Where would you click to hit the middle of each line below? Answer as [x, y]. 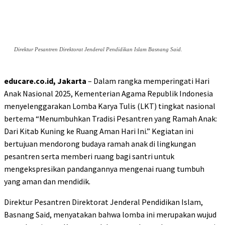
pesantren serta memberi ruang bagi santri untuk [89, 156]
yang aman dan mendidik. [47, 182]
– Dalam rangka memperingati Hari [148, 81]
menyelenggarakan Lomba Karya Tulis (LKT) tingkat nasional [110, 106]
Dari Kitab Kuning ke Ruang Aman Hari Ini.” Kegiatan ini [99, 131]
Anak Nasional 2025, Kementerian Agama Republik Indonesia [108, 94]
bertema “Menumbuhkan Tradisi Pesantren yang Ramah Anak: [110, 119]
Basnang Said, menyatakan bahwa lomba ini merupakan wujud [110, 215]
